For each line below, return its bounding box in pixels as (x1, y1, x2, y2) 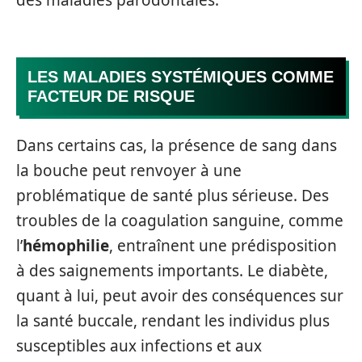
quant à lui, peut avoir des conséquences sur (16, 285, 343, 306)
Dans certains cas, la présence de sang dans (16, 135, 337, 156)
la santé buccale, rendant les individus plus (16, 310, 330, 331)
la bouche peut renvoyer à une (16, 160, 242, 181)
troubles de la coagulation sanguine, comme (16, 210, 343, 231)
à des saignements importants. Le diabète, (16, 260, 328, 281)
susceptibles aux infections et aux (16, 335, 262, 356)
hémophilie (23, 235, 109, 256)
